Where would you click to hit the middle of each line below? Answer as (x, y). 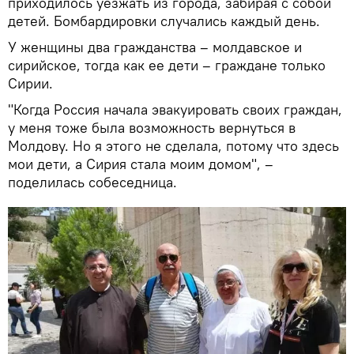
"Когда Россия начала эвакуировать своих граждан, (175, 110)
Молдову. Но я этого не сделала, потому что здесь (173, 146)
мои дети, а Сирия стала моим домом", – (141, 164)
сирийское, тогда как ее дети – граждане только (167, 66)
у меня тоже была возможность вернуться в (152, 128)
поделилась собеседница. (92, 183)
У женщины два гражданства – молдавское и (155, 47)
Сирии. (30, 84)
